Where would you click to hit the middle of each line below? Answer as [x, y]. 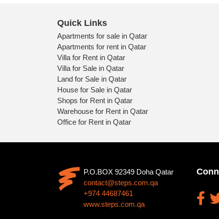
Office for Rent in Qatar [94, 122]
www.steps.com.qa [114, 204]
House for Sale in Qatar [95, 89]
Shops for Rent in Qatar [95, 100]
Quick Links [82, 23]
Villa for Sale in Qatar [91, 68]
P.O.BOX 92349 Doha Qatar [129, 172]
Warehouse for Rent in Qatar [103, 111]
